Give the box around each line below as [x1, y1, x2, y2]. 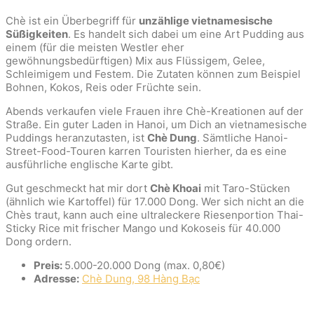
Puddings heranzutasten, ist [6, 130, 147, 144]
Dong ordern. [6, 234, 71, 248]
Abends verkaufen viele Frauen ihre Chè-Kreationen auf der [6, 104, 303, 118]
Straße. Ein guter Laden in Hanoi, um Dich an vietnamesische [6, 117, 307, 131]
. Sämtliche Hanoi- [197, 130, 288, 144]
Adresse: [34, 271, 79, 285]
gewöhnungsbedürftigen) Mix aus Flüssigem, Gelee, [6, 53, 265, 67]
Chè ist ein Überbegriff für [6, 13, 139, 27]
